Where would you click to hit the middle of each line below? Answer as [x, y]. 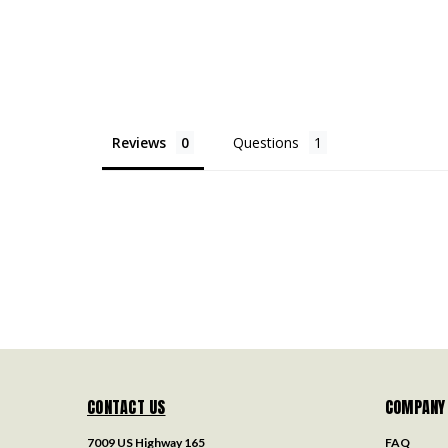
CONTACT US [126, 406]
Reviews [139, 142]
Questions [266, 142]
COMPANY [415, 406]
